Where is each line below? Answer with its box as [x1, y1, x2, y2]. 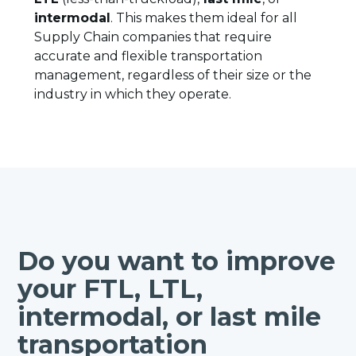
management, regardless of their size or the [33, 68, 311, 83]
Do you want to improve [17, 246, 336, 277]
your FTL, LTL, [17, 273, 203, 304]
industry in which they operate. [33, 87, 231, 102]
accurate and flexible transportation [33, 48, 262, 64]
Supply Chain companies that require [33, 29, 272, 44]
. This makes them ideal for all [110, 10, 297, 25]
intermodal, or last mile [17, 301, 322, 332]
